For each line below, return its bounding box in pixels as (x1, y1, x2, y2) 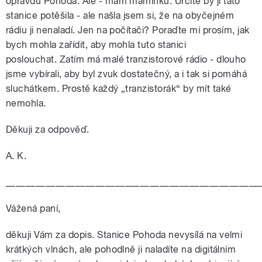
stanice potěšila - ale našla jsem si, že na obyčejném (6, 9, 235, 21)
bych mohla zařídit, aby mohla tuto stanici (6, 39, 187, 50)
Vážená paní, (6, 202, 61, 214)
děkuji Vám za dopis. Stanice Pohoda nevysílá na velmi (6, 229, 243, 240)
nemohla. (6, 97, 49, 109)
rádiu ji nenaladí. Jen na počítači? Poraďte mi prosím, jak (6, 24, 250, 36)
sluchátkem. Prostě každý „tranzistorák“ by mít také (6, 82, 232, 94)
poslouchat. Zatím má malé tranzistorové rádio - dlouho (6, 53, 246, 65)
